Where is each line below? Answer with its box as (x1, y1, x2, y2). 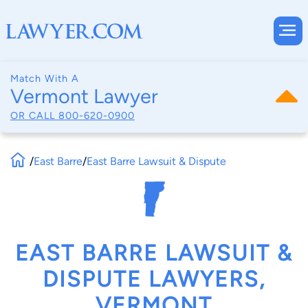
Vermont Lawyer (10, 85, 158, 108)
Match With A (10, 72, 79, 85)
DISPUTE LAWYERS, (43, 266, 265, 293)
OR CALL (10, 109, 58, 122)
